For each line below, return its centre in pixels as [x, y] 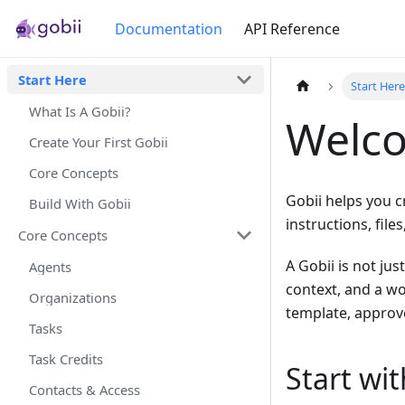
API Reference [292, 28]
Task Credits [66, 359]
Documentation [169, 28]
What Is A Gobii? [80, 111]
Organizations [73, 297]
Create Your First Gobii [99, 142]
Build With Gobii [80, 203]
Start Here [52, 80]
